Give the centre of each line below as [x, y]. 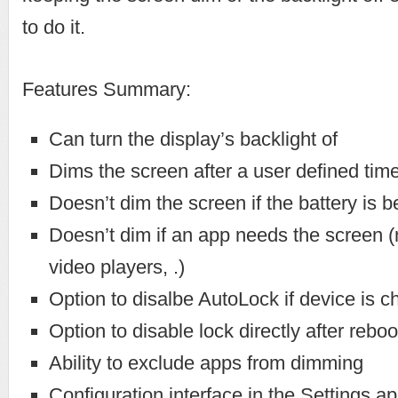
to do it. [54, 27]
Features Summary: [107, 89]
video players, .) [117, 267]
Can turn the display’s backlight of [193, 139]
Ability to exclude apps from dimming [206, 363]
